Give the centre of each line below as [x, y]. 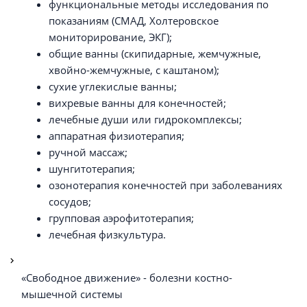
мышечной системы [72, 294]
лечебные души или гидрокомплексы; [145, 119]
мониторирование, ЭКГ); [110, 37]
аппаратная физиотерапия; [116, 135]
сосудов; [70, 201]
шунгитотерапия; [91, 168]
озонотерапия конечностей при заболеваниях [165, 185]
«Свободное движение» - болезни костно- [126, 277]
